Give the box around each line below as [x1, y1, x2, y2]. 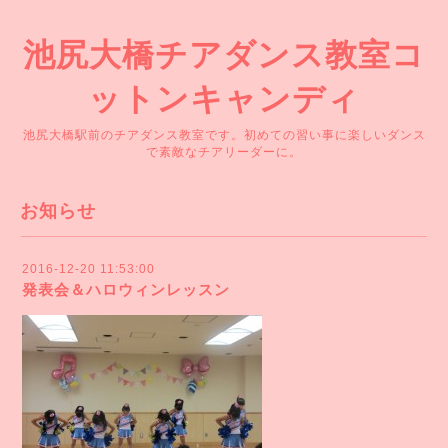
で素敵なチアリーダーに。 [146, 145, 302, 159]
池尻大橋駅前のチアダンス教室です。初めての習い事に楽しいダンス [22, 128, 426, 142]
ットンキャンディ [88, 81, 360, 117]
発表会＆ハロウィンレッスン [22, 281, 230, 298]
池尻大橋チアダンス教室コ [23, 37, 425, 73]
